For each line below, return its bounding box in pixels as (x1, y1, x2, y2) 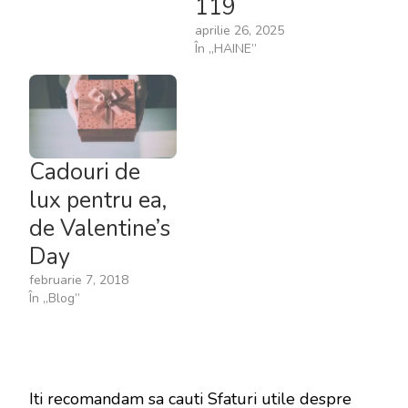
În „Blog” (29, 290, 80, 308)
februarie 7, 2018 (29, 271, 128, 290)
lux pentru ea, (29, 185, 167, 217)
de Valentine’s (29, 213, 170, 245)
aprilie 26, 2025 (195, 21, 284, 39)
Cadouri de (29, 157, 140, 189)
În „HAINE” (195, 39, 257, 57)
